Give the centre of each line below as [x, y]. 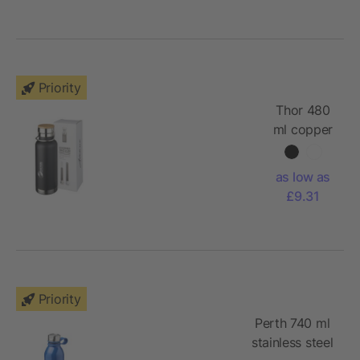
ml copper [303, 129]
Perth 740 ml [292, 323]
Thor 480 [303, 110]
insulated [303, 168]
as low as [303, 176]
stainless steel [292, 342]
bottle [303, 206]
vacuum [303, 148]
